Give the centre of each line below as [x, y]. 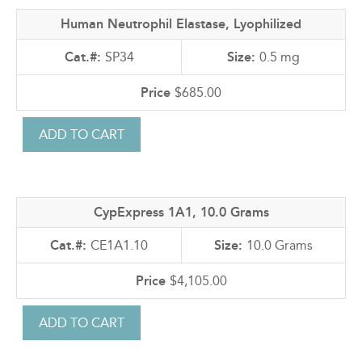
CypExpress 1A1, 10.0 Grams [181, 212]
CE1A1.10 [119, 245]
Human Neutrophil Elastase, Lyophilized [181, 23]
